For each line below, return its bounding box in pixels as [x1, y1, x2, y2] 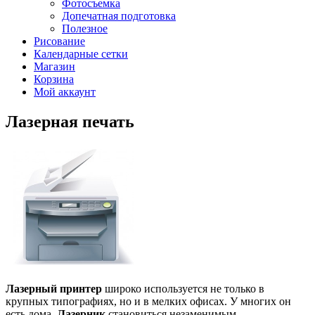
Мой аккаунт [34, 86, 96, 98]
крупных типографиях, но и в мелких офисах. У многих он [6, 295, 291, 307]
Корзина [34, 73, 74, 85]
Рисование [34, 35, 85, 47]
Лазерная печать [6, 112, 134, 131]
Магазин [34, 60, 75, 72]
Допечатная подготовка [62, 10, 176, 22]
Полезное [62, 22, 108, 34]
